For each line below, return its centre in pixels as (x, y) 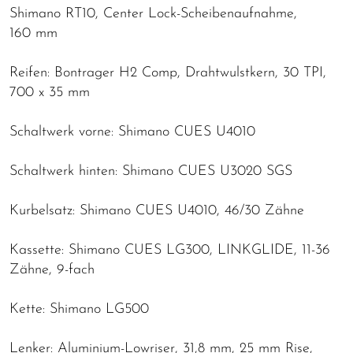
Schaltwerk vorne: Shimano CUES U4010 (132, 132)
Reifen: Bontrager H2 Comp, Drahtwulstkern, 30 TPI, (168, 73)
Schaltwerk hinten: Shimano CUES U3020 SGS (151, 172)
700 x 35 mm (50, 93)
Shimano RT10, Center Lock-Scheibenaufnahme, (153, 14)
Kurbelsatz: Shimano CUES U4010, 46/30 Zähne (157, 211)
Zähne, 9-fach (52, 270)
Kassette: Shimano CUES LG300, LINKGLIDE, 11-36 (170, 251)
